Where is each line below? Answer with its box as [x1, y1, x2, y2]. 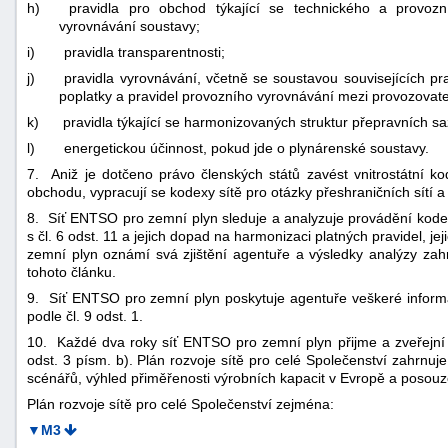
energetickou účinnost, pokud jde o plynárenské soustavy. [64, 139, 430, 156]
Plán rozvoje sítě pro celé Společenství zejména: [27, 395, 334, 412]
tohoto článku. [27, 263, 116, 280]
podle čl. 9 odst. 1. [27, 307, 143, 324]
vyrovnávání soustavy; [59, 17, 200, 34]
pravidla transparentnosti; [64, 43, 226, 60]
